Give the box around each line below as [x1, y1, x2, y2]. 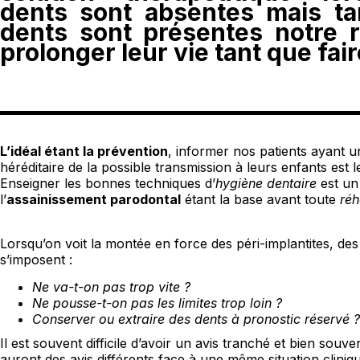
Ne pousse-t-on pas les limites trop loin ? [32, 295, 282, 312]
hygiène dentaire [215, 175, 317, 191]
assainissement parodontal [6, 191, 181, 207]
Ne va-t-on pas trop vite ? [32, 279, 190, 296]
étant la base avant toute [181, 191, 340, 207]
